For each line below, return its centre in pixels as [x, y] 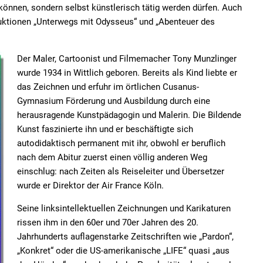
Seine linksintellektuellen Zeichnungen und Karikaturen [124, 208]
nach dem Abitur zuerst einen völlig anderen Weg [112, 157]
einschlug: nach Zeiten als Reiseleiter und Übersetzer [121, 171]
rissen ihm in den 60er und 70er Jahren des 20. [108, 222]
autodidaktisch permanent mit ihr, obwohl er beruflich [121, 143]
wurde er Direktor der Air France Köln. [90, 186]
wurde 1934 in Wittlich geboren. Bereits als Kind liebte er [127, 73]
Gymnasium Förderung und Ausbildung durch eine [114, 101]
